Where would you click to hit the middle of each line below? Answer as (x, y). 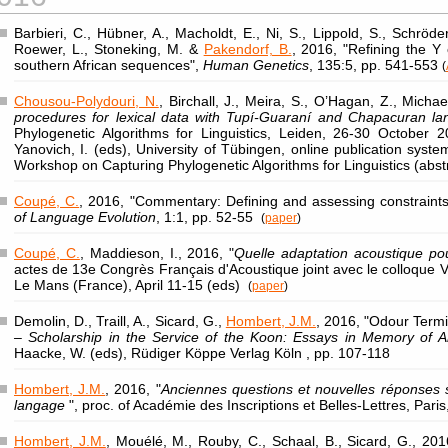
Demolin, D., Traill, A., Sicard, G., (120, 321)
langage (41, 405)
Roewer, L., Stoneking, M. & (109, 49)
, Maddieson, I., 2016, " (157, 253)
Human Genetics (256, 65)
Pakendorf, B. (247, 49)
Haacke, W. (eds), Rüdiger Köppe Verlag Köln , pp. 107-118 (202, 353)
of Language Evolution (85, 217)
